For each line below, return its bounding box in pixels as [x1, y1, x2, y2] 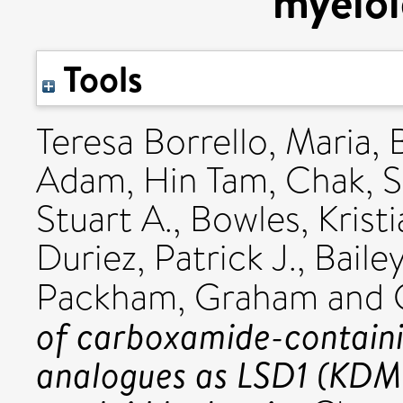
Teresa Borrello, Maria [36, 116, 372, 167]
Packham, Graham [36, 272, 318, 323]
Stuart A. [36, 193, 173, 245]
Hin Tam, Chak [143, 155, 365, 206]
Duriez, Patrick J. [36, 232, 297, 283]
